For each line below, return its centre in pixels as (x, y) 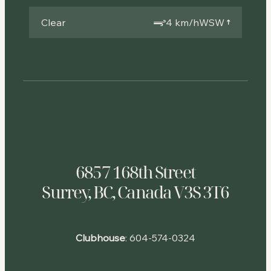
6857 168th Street (135, 172)
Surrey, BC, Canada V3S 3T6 (135, 192)
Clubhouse (100, 238)
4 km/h (182, 23)
